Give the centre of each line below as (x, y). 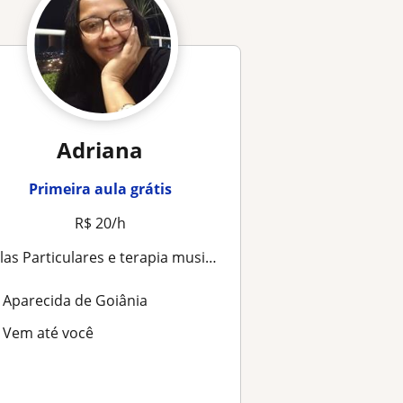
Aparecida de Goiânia (75, 300)
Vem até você (48, 332)
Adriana (100, 150)
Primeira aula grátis (100, 189)
